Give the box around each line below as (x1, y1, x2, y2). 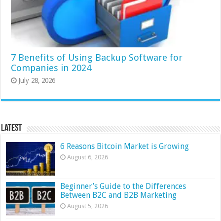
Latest (1, 123, 22, 133)
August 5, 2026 (67, 202, 109, 210)
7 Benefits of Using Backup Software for (11, 52, 183, 63)
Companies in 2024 (11, 62, 92, 73)
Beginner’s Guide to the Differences (60, 181, 186, 191)
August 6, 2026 (67, 153, 109, 161)
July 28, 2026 (18, 76, 56, 84)
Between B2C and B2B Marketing (60, 190, 177, 200)
